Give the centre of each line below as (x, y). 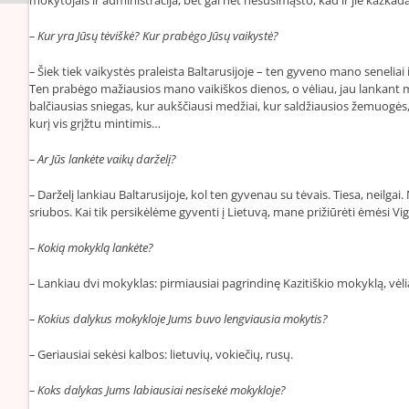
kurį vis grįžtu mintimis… (95, 123)
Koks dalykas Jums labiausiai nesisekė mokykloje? (162, 389)
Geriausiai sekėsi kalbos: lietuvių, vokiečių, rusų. (165, 354)
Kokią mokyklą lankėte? (95, 247)
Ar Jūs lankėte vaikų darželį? (107, 158)
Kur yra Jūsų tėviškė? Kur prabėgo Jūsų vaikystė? (158, 35)
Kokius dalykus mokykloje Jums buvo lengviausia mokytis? (183, 318)
